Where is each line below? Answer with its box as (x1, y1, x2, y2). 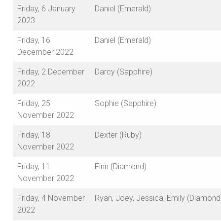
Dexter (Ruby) (95, 130, 142, 140)
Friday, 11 (17, 162, 50, 172)
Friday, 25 (17, 99, 50, 109)
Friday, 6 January (17, 4, 75, 14)
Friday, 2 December (17, 67, 84, 77)
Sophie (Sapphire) (95, 99, 156, 109)
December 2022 (17, 47, 74, 57)
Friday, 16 (17, 36, 50, 45)
